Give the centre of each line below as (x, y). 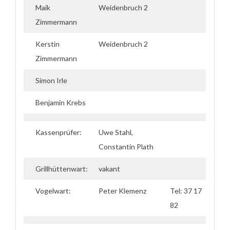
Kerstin (47, 44)
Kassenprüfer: (59, 132)
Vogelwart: (53, 191)
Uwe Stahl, (116, 132)
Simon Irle (51, 80)
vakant (109, 169)
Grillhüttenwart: (62, 169)
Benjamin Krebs (61, 102)
